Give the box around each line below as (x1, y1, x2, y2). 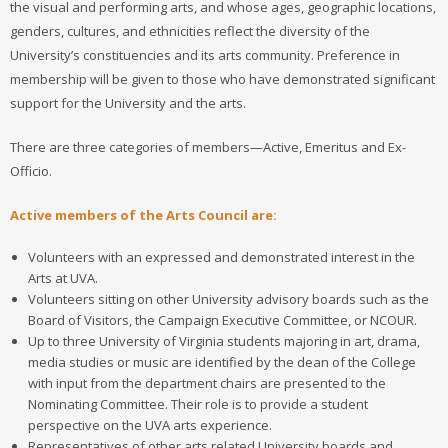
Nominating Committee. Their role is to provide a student (27, 394, 368, 413)
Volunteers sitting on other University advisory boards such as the (27, 289, 429, 308)
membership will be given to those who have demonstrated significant (10, 69, 435, 88)
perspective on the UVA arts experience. (27, 415, 272, 434)
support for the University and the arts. (10, 93, 246, 112)
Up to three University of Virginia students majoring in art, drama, (27, 331, 420, 350)
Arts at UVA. (27, 268, 98, 287)
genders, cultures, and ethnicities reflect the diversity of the (10, 21, 370, 40)
